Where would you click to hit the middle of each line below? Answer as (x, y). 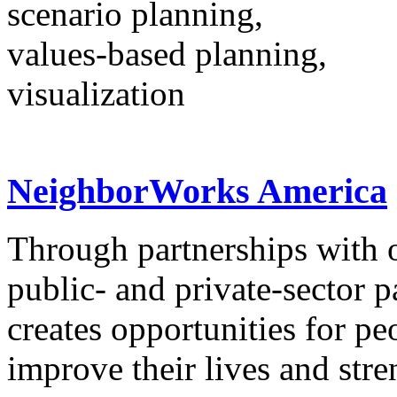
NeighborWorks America (197, 191)
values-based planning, (167, 54)
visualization (96, 94)
